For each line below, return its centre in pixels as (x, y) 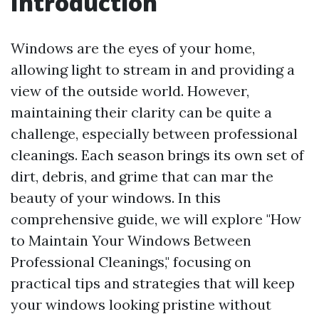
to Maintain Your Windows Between (131, 240)
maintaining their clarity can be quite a (141, 112)
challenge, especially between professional (154, 134)
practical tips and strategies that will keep (153, 283)
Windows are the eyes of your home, (133, 48)
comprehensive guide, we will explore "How (156, 219)
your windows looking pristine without (141, 304)
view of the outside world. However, (130, 91)
